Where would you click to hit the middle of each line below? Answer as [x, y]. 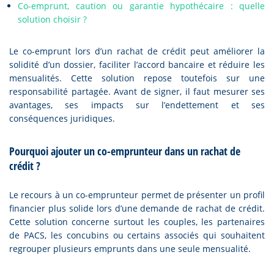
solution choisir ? [52, 19]
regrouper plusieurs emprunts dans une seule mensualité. [130, 249]
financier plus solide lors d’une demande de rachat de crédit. [137, 208]
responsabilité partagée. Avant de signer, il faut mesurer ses [137, 91]
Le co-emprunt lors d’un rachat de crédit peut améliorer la [137, 51]
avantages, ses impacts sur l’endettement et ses [137, 105]
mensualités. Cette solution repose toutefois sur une [137, 78]
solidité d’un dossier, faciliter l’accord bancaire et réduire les [137, 65]
